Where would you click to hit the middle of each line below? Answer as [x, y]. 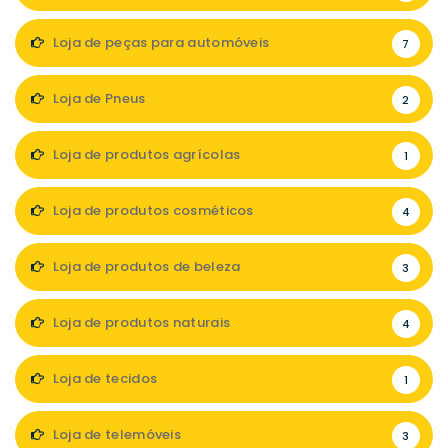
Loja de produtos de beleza [145, 266]
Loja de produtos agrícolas [145, 154]
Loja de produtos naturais [140, 322]
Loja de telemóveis [115, 434]
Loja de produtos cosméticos [151, 210]
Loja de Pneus [97, 98]
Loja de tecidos [103, 378]
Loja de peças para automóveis [159, 42]
